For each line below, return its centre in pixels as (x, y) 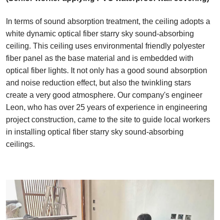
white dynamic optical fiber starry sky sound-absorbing (100, 34)
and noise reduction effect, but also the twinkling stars (98, 83)
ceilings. (20, 144)
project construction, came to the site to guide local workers (108, 120)
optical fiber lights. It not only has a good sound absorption (107, 71)
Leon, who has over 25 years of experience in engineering (107, 108)
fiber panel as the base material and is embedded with (100, 58)
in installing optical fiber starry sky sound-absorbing (95, 132)
